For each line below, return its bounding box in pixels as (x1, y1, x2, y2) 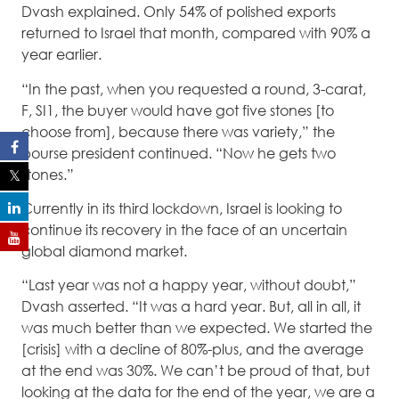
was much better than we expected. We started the (21, 319, 372, 338)
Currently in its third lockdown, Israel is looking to (21, 199, 342, 218)
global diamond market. (21, 242, 187, 261)
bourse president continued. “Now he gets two (21, 143, 336, 162)
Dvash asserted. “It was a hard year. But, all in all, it (21, 297, 361, 316)
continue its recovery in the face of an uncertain (21, 221, 347, 240)
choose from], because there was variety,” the (21, 122, 335, 141)
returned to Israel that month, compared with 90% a (21, 24, 370, 43)
